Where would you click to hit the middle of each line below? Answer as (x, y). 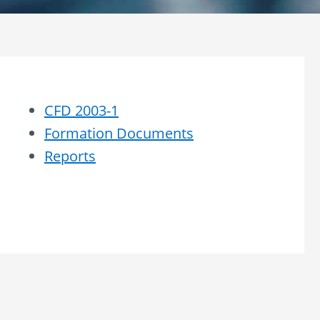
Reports (70, 156)
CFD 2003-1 (81, 110)
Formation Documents (119, 133)
